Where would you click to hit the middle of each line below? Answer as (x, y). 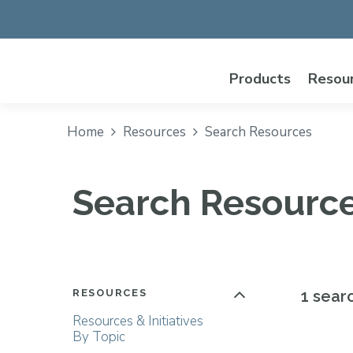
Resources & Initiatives (138, 321)
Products (260, 78)
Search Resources (256, 132)
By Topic (99, 337)
